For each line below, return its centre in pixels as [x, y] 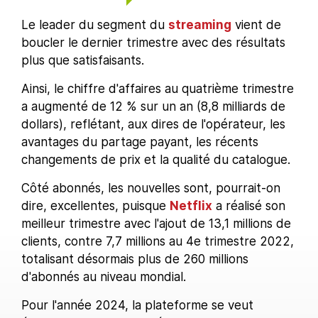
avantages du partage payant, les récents [140, 142]
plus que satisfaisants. [83, 60]
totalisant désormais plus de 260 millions [135, 259]
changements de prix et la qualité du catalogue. [156, 160]
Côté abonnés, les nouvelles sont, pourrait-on [151, 188]
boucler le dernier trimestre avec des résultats [153, 43]
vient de [256, 25]
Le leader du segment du [95, 25]
